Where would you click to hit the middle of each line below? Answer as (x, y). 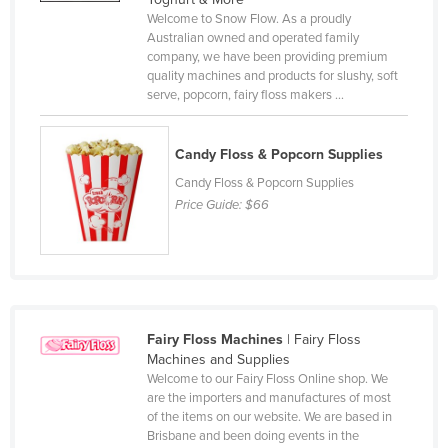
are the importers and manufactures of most (268, 397)
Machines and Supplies (218, 359)
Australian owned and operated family (252, 38)
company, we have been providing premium (267, 57)
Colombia (92, 213)
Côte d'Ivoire (101, 373)
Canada (87, 53)
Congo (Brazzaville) (123, 277)
